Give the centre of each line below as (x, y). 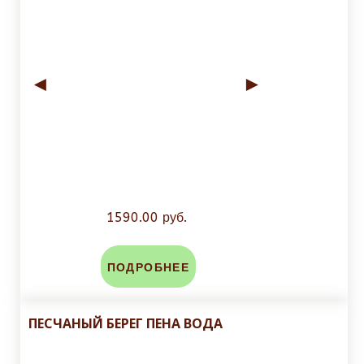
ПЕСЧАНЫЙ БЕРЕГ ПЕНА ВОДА (126, 324)
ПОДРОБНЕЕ (148, 268)
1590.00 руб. (146, 218)
